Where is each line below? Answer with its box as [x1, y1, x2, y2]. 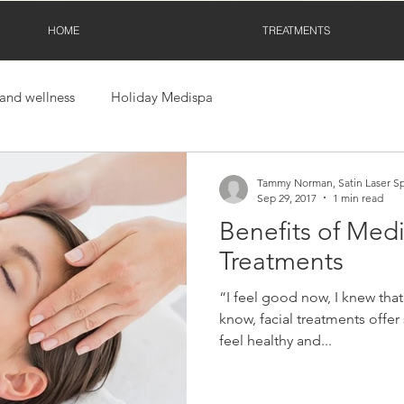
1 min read [333, 190, 383, 205]
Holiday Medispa [111, 88, 213, 106]
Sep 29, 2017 [257, 190, 317, 205]
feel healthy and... [219, 331, 332, 349]
